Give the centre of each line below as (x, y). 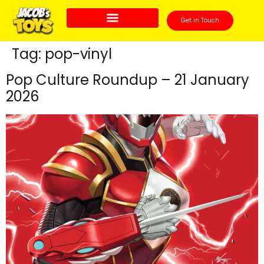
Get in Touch (200, 20)
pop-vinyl (78, 54)
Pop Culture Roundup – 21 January (128, 80)
